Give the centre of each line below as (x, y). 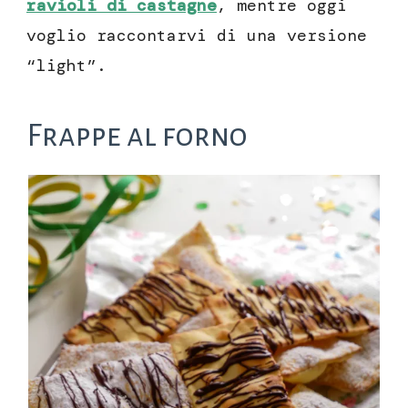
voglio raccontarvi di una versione (197, 36)
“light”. (66, 66)
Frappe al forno (137, 136)
